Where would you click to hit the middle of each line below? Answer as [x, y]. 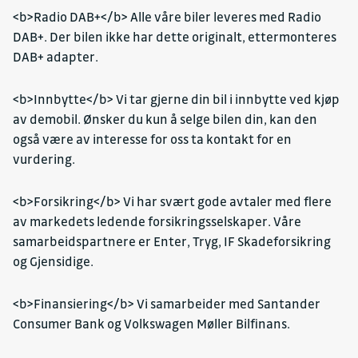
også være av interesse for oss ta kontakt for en [152, 139]
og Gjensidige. [53, 262]
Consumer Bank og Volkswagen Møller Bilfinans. [151, 324]
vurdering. [44, 159]
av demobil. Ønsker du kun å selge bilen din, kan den [165, 119]
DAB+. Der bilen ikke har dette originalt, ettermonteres [175, 37]
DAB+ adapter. [56, 57]
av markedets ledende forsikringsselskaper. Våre [157, 222]
